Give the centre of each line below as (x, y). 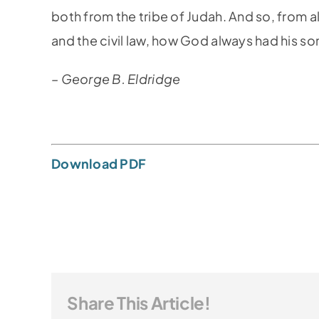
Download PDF (99, 163)
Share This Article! (139, 302)
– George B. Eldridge (116, 79)
